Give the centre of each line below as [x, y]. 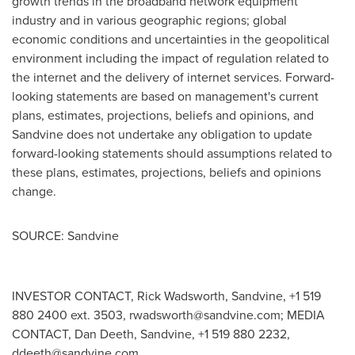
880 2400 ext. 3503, [71, 315]
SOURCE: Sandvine [65, 235]
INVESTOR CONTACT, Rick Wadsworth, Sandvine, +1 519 [166, 296]
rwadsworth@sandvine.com [205, 315]
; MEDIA [303, 315]
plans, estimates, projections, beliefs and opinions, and [163, 115]
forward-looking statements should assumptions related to [172, 153]
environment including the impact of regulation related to [170, 58]
